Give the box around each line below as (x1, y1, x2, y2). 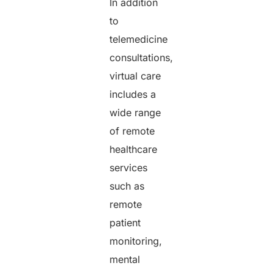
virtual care (109, 69, 161, 82)
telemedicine (109, 32, 168, 45)
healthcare (109, 143, 158, 155)
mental (109, 253, 141, 265)
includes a (109, 87, 157, 100)
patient (109, 216, 141, 229)
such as (109, 179, 145, 192)
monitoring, (109, 234, 163, 247)
